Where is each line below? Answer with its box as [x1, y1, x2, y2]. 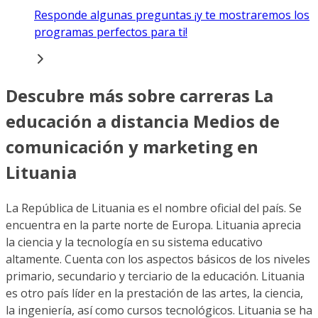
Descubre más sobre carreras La [6, 83, 273, 107]
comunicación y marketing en [6, 134, 258, 158]
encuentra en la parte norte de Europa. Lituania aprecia [6, 216, 301, 233]
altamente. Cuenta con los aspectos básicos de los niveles [6, 251, 310, 267]
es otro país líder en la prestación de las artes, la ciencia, [6, 285, 303, 301]
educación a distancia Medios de [6, 109, 280, 133]
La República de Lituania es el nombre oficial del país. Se [6, 199, 302, 216]
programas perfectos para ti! [34, 24, 187, 40]
